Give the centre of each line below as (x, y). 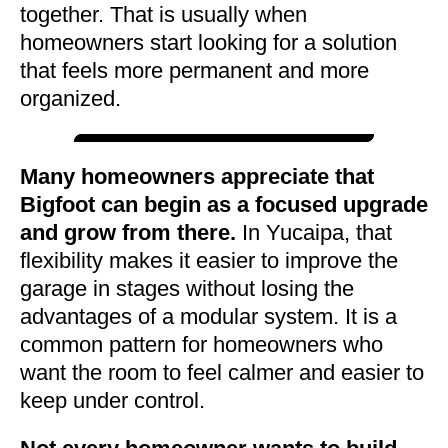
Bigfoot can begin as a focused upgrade (224, 204)
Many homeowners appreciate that (197, 176)
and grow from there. (128, 232)
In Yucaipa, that (314, 232)
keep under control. (112, 400)
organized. (70, 98)
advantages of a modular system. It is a (208, 316)
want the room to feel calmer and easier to (222, 372)
